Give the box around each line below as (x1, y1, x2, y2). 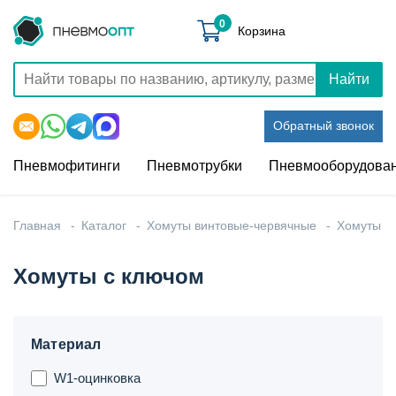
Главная (13, 218, 61, 232)
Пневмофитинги (13, 158, 120, 173)
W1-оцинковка (54, 370, 141, 385)
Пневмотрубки (147, 158, 242, 173)
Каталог (81, 218, 126, 232)
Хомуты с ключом (13, 264, 204, 288)
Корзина (237, 23, 286, 38)
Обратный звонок (273, 118, 374, 133)
